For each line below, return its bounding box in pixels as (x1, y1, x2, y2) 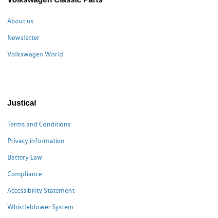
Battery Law (7, 153, 42, 161)
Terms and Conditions (7, 120, 71, 128)
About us (7, 17, 34, 25)
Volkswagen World (7, 50, 63, 58)
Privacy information (7, 137, 65, 145)
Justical (7, 99, 36, 107)
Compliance (7, 170, 42, 178)
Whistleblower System (7, 203, 73, 211)
